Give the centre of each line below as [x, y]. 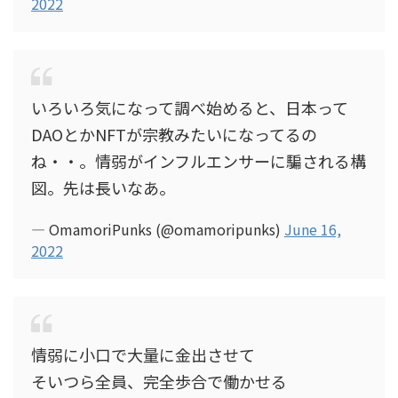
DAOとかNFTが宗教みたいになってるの [174, 134]
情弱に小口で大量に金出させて [143, 354]
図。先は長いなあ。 [103, 187]
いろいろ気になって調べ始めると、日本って [190, 107]
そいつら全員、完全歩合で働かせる [159, 381]
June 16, [313, 229]
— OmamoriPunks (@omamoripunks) [158, 229]
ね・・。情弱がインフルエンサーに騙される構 [199, 161]
